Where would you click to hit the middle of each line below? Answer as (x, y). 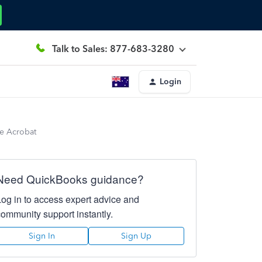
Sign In (42, 236)
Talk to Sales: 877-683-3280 (113, 49)
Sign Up (136, 236)
